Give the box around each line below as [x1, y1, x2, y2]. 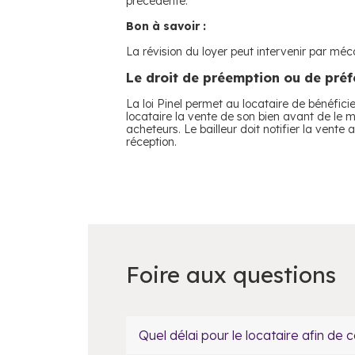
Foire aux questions [126, 261, 336, 288]
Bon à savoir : [126, 19, 206, 33]
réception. [126, 135, 177, 149]
